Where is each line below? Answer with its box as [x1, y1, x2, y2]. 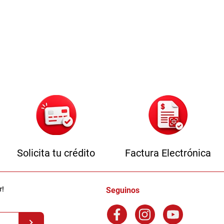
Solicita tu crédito [17, 147, 95, 159]
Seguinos [106, 185, 139, 195]
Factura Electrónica [125, 147, 211, 159]
